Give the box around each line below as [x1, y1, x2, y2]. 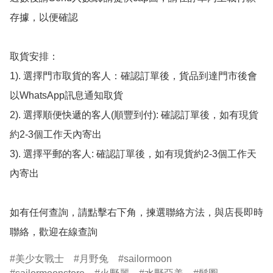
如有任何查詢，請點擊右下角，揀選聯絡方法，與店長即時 [10, 207, 263, 218]
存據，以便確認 [10, 12, 78, 23]
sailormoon [124, 253, 172, 264]
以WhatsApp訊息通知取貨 [10, 90, 123, 101]
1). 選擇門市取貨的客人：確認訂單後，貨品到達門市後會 [10, 71, 257, 82]
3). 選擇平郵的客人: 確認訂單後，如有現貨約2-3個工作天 [10, 149, 257, 160]
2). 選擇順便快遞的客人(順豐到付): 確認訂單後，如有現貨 [10, 110, 258, 121]
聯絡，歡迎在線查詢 [10, 227, 97, 238]
